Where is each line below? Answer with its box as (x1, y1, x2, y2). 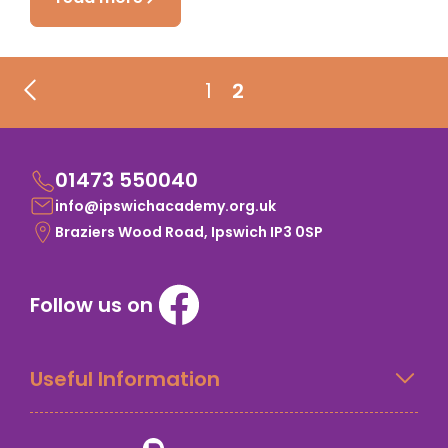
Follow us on (30, 291, 153, 320)
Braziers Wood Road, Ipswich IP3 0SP (55, 221, 323, 242)
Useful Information (30, 364, 220, 393)
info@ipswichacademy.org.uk (55, 195, 276, 216)
